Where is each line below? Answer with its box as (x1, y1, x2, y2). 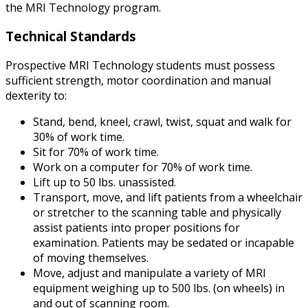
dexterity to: (5, 88, 67, 104)
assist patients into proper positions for (33, 220, 240, 236)
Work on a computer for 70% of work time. (33, 159, 252, 175)
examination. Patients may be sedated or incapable (33, 235, 294, 251)
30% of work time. (33, 129, 124, 145)
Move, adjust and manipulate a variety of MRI (33, 265, 266, 281)
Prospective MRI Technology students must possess (5, 58, 275, 74)
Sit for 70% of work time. (33, 144, 159, 160)
